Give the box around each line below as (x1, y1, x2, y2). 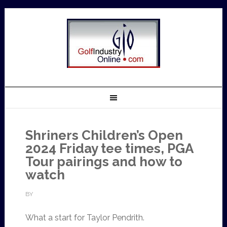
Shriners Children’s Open (25, 128, 183, 143)
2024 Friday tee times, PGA (25, 141, 193, 156)
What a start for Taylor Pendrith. (25, 213, 144, 222)
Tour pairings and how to (25, 154, 182, 169)
